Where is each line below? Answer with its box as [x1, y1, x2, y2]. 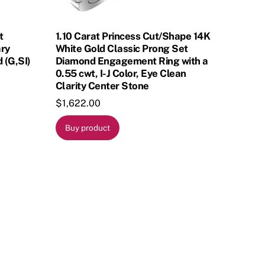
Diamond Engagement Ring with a [55, 54, 208, 67]
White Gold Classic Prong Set [55, 42, 188, 54]
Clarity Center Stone [55, 79, 149, 92]
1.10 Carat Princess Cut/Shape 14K [55, 30, 211, 42]
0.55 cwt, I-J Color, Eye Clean [55, 67, 186, 79]
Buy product [65, 122, 111, 132]
